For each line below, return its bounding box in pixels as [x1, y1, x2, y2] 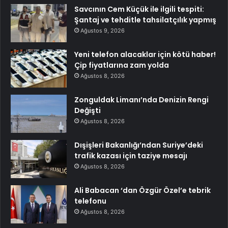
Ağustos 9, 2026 [80, 26, 125, 34]
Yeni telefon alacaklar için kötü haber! [74, 49, 216, 60]
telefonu [74, 195, 106, 206]
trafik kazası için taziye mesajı [74, 150, 187, 161]
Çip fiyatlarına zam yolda [74, 60, 169, 70]
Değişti [74, 105, 101, 116]
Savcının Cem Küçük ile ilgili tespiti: [74, 4, 204, 14]
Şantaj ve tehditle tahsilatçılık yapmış [74, 14, 216, 25]
